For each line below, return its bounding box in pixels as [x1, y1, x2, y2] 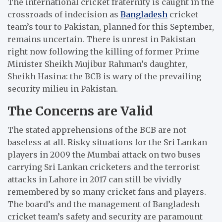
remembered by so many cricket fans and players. [7, 186, 206, 197]
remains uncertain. [7, 34, 86, 44]
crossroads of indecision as [7, 9, 120, 19]
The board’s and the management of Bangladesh [7, 199, 200, 209]
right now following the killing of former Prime [7, 46, 199, 56]
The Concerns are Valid [7, 103, 153, 119]
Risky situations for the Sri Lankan [67, 137, 207, 147]
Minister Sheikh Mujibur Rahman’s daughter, [7, 58, 187, 69]
